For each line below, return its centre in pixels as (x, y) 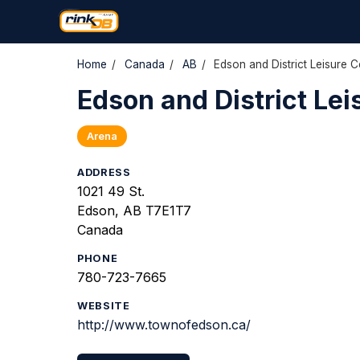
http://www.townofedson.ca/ (164, 325)
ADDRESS (104, 172)
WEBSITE (104, 306)
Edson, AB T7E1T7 (134, 211)
